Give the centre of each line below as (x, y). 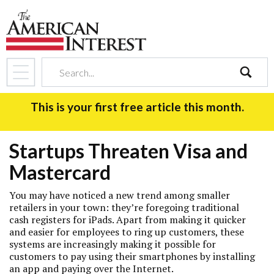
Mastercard (60, 172)
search (253, 94)
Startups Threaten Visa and (128, 151)
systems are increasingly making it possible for (113, 244)
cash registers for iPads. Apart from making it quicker (128, 220)
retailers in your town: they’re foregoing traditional (124, 207)
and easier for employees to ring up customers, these (127, 232)
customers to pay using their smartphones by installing (132, 256)
